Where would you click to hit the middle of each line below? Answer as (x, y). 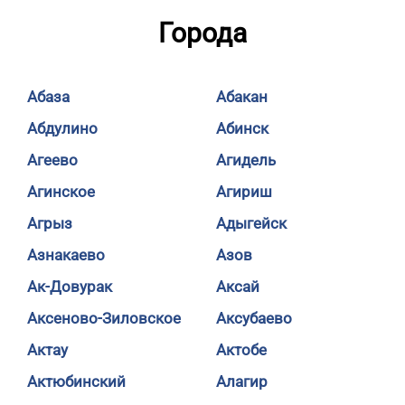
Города (202, 33)
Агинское (61, 192)
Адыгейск (251, 223)
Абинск (242, 128)
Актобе (241, 350)
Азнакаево (66, 255)
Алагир (242, 381)
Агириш (244, 192)
